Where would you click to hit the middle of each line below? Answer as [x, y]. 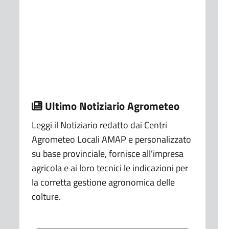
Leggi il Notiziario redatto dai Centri [99, 125]
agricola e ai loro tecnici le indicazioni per [110, 168]
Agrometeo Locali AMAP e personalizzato [111, 140]
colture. [46, 197]
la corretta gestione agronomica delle [103, 182]
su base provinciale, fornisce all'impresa [107, 154]
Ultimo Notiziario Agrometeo [111, 106]
